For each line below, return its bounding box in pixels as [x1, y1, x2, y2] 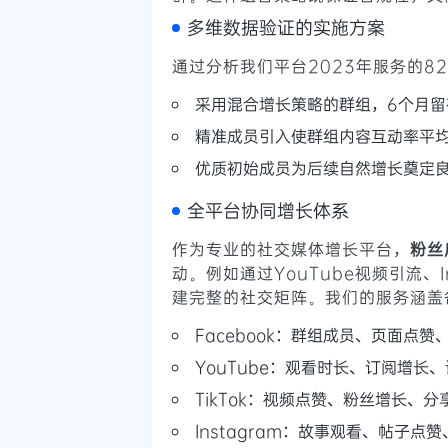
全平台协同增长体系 [187, 197, 349, 222]
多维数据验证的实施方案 [187, 14, 385, 39]
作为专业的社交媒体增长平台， [172, 237, 410, 259]
